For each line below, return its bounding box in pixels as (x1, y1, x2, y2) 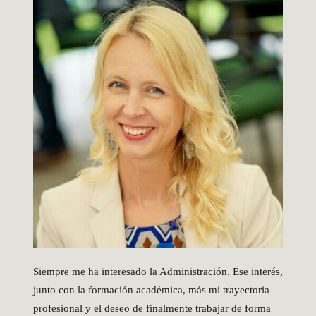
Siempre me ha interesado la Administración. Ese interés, (33, 266, 283, 278)
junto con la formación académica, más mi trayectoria (33, 284, 269, 296)
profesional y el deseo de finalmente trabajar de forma (33, 303, 271, 315)
